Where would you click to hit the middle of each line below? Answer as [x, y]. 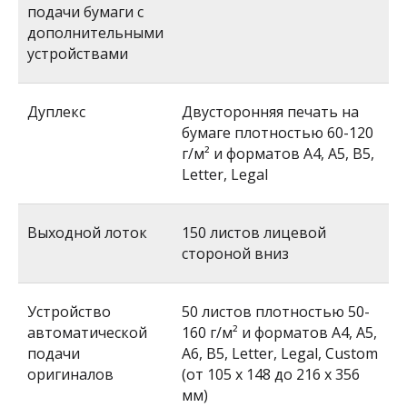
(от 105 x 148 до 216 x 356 [271, 374]
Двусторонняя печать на [270, 112]
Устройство [69, 312]
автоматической [87, 333]
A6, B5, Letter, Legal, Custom [280, 353]
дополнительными [95, 33]
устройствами [78, 54]
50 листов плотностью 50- [276, 312]
